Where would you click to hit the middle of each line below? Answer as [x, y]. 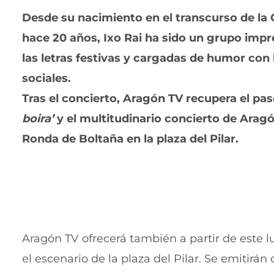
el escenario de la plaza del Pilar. [112, 259]
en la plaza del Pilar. [183, 139]
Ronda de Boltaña [74, 139]
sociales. [46, 79]
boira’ [38, 119]
